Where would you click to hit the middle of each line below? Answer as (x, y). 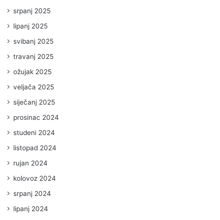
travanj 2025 (33, 56)
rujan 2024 (30, 163)
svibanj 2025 (33, 41)
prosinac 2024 (36, 117)
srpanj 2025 (32, 11)
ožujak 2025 (32, 71)
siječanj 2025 (34, 102)
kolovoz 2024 (35, 178)
